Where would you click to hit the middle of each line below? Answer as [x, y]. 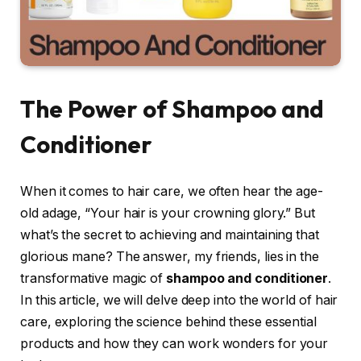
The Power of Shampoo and [172, 110]
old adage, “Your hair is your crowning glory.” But [168, 214]
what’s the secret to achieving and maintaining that [170, 235]
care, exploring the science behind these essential [169, 322]
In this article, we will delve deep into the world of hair [179, 301]
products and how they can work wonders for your [174, 344]
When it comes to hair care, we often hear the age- [172, 192]
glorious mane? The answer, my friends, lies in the [170, 257]
